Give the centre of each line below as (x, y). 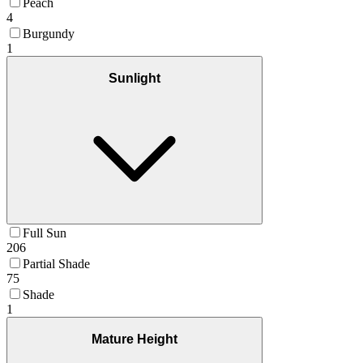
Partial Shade (56, 264)
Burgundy (49, 34)
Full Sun (45, 233)
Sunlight (135, 78)
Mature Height (135, 340)
